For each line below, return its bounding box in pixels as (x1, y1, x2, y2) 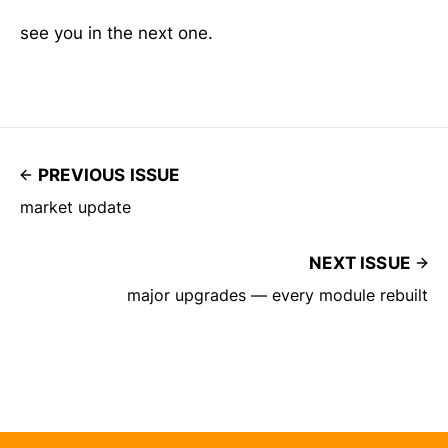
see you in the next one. (20, 22, 213, 43)
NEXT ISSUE (309, 252, 410, 273)
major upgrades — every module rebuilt (127, 284, 428, 305)
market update (20, 196, 131, 217)
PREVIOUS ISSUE (38, 164, 180, 185)
